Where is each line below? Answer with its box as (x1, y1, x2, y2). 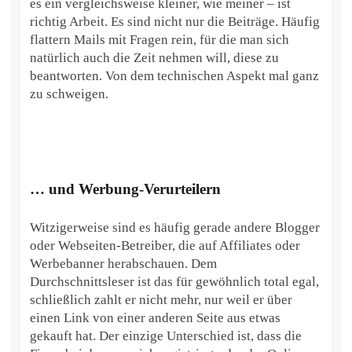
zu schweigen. (30, 86, 109, 101)
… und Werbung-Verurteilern (30, 180, 222, 197)
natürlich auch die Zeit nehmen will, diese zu (30, 49, 280, 65)
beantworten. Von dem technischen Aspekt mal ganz (30, 68, 320, 83)
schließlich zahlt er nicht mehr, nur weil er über (30, 291, 293, 307)
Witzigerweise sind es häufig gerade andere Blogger (30, 219, 321, 235)
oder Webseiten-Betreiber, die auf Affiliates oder (30, 237, 301, 253)
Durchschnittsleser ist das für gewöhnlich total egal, (30, 273, 320, 289)
